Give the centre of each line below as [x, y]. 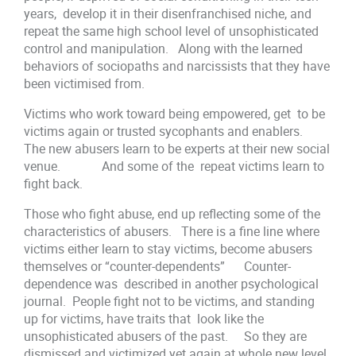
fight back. [54, 183]
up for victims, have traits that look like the [144, 319]
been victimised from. [85, 83]
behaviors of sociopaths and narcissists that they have [177, 66]
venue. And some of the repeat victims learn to [174, 166]
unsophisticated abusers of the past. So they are [166, 337]
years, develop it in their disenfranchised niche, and [168, 13]
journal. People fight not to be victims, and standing [170, 302]
